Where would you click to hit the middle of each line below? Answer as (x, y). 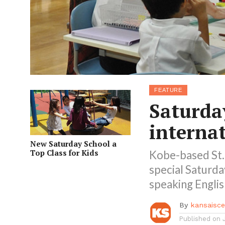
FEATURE (168, 90)
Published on (200, 219)
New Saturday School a (73, 144)
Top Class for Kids (64, 153)
